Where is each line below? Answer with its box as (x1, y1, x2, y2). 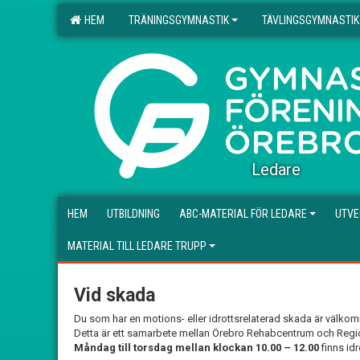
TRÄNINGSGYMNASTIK (129, 14, 229, 27)
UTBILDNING (107, 207, 160, 220)
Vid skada (74, 284, 155, 306)
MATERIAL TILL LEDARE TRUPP (67, 239, 207, 252)
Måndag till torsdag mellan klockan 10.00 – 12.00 (74, 342, 319, 354)
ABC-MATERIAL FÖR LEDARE (179, 207, 307, 220)
